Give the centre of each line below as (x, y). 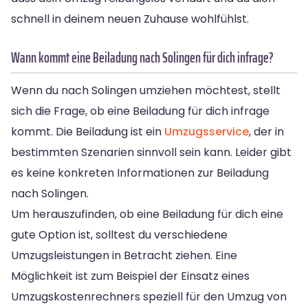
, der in (266, 131)
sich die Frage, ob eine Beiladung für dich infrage (140, 111)
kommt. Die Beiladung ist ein (88, 131)
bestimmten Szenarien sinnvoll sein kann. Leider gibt (151, 152)
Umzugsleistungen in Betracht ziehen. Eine (124, 255)
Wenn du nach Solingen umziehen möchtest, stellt (146, 90)
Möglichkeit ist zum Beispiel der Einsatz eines (130, 276)
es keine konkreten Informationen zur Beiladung (140, 173)
